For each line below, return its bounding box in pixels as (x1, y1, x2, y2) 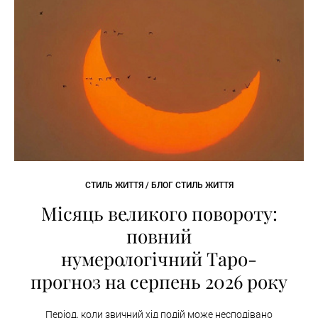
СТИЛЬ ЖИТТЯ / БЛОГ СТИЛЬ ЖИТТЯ (84, 180, 234, 191)
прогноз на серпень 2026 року (31, 269, 287, 295)
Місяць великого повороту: (40, 201, 278, 226)
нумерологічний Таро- (61, 246, 257, 272)
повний (126, 224, 192, 249)
